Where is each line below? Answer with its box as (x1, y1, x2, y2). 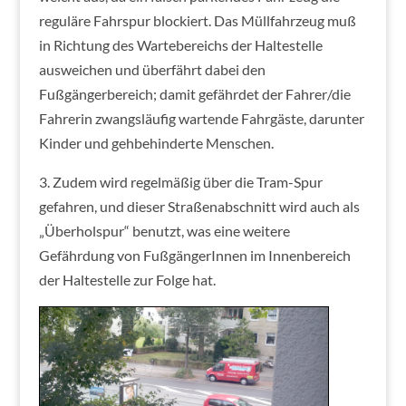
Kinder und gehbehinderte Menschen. (38, 133, 274, 151)
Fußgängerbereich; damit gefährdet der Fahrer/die (38, 84, 351, 102)
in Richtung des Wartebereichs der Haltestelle (38, 35, 323, 53)
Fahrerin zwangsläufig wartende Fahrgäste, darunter (38, 109, 364, 127)
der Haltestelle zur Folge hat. (38, 270, 216, 288)
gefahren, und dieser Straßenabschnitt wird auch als (38, 197, 360, 215)
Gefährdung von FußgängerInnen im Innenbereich (38, 246, 351, 264)
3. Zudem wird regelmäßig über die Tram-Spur (38, 172, 323, 190)
